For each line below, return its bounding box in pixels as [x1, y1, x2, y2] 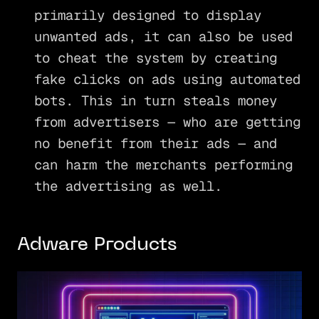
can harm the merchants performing [33, 155, 293, 174]
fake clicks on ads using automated [33, 70, 300, 88]
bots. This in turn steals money [33, 91, 277, 110]
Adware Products [16, 236, 177, 255]
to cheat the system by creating [33, 48, 277, 67]
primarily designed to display [33, 6, 261, 24]
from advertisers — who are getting [33, 113, 300, 131]
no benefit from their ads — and [33, 134, 277, 152]
